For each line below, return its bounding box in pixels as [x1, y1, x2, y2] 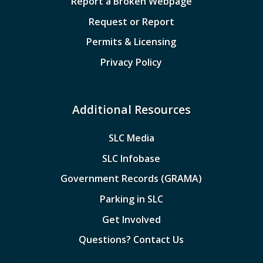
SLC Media [108, 131, 154, 145]
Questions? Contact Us [79, 233, 184, 247]
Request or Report [88, 15, 174, 28]
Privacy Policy [100, 56, 163, 69]
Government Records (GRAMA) [60, 172, 203, 186]
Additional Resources [72, 101, 191, 117]
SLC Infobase [102, 151, 161, 165]
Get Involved [102, 213, 161, 226]
